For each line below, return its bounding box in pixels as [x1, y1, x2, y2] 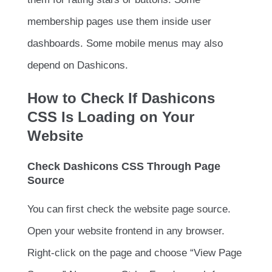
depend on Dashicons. [27, 59, 128, 72]
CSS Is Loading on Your [27, 109, 194, 126]
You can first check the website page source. [27, 203, 231, 216]
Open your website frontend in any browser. [27, 225, 225, 237]
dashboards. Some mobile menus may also [27, 38, 223, 50]
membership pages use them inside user [27, 16, 211, 28]
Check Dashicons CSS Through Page [27, 160, 220, 173]
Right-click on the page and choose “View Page [27, 247, 242, 259]
